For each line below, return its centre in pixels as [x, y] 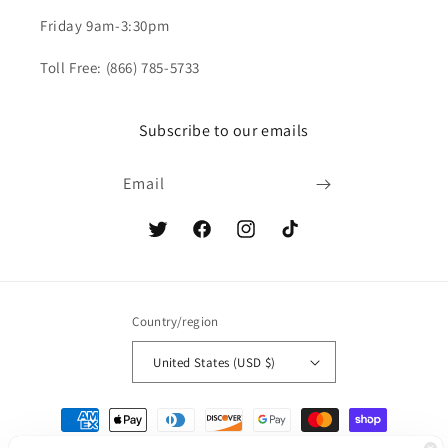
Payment [63, 411]
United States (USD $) [214, 362]
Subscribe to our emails [224, 131]
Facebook [221, 239]
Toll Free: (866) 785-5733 [120, 68]
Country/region [175, 322]
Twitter [169, 239]
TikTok [299, 239]
